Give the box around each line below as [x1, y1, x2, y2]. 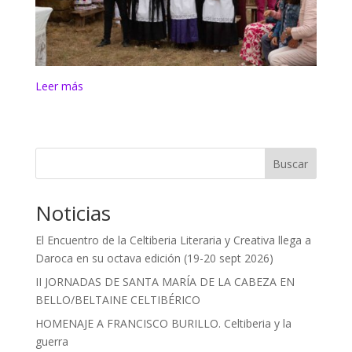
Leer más [35, 79, 83, 94]
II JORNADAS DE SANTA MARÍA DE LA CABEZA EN [35, 274, 295, 290]
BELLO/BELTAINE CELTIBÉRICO [35, 292, 200, 308]
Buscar [273, 156, 309, 171]
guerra [35, 334, 68, 350]
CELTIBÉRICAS [82, 150, 157, 166]
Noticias [35, 199, 111, 228]
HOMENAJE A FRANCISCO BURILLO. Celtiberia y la [35, 316, 291, 332]
